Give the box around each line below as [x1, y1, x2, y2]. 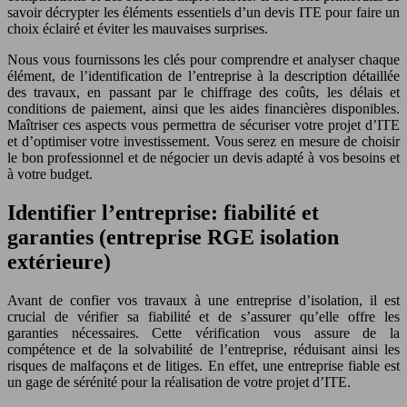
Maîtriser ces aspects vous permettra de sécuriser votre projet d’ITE [7, 116, 400, 133]
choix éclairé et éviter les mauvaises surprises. [7, 20, 268, 36]
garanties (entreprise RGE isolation [7, 224, 339, 249]
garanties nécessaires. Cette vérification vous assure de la [7, 324, 400, 341]
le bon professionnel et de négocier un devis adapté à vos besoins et [7, 149, 400, 165]
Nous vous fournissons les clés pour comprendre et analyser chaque [7, 51, 400, 67]
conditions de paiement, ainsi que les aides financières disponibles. [7, 100, 400, 116]
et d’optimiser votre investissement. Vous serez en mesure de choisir [7, 133, 400, 149]
